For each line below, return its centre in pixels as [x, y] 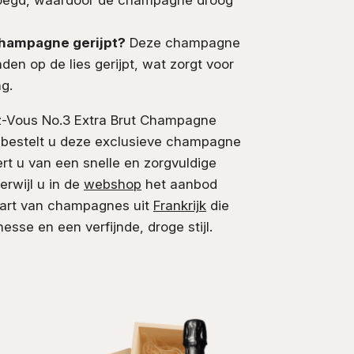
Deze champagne [183, 42]
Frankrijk [180, 205]
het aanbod [179, 184]
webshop [113, 184]
